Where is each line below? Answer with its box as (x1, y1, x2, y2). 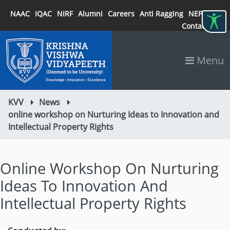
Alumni (78, 9, 103, 18)
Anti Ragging (140, 9, 183, 18)
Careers (108, 9, 135, 18)
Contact (182, 21, 208, 31)
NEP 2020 (188, 9, 221, 18)
